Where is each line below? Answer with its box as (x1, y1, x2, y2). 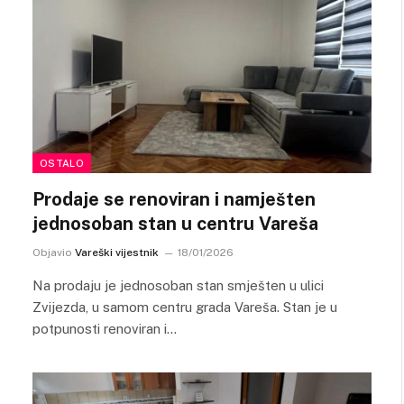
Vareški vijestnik (75, 245, 159, 259)
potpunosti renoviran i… (32, 320, 177, 336)
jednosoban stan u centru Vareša (32, 212, 318, 234)
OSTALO (40, 157, 84, 169)
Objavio (32, 245, 72, 259)
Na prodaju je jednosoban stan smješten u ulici (32, 277, 324, 293)
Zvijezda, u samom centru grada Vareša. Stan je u (32, 298, 337, 315)
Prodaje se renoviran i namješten (32, 188, 316, 210)
